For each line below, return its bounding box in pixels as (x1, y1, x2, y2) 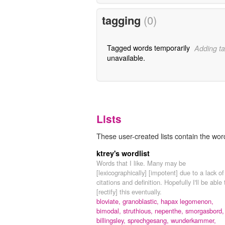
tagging (101, 12, 144, 29)
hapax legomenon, (161, 196, 213, 206)
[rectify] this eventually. (96, 186, 162, 196)
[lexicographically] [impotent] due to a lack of (96, 167, 224, 177)
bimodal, (96, 205, 123, 215)
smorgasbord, (185, 205, 224, 215)
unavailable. (106, 52, 145, 63)
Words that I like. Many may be (96, 158, 186, 168)
